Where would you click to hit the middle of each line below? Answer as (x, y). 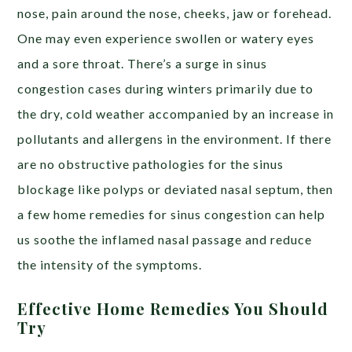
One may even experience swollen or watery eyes (166, 38)
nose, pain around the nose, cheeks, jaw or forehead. (175, 13)
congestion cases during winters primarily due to (166, 88)
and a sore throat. (73, 63)
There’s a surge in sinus (198, 63)
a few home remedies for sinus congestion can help (172, 214)
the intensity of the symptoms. (110, 264)
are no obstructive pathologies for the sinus (151, 163)
